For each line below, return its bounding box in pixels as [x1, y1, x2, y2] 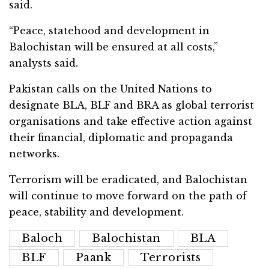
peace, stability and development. [9, 206, 184, 219]
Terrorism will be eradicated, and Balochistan [9, 174, 247, 186]
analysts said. [9, 57, 78, 70]
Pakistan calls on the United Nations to [9, 83, 212, 95]
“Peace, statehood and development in [9, 25, 210, 37]
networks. [9, 148, 59, 160]
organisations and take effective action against [9, 115, 252, 128]
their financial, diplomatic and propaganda [9, 131, 233, 144]
